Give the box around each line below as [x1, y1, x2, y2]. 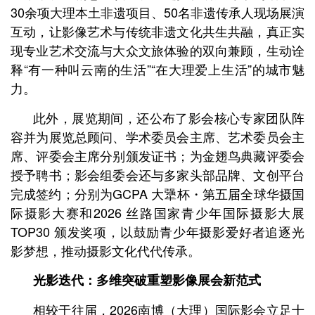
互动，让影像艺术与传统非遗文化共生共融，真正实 [11, 22, 304, 40]
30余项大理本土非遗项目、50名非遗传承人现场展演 [11, 3, 304, 21]
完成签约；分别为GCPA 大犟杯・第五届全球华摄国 [11, 184, 304, 202]
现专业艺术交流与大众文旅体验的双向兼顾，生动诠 [11, 41, 304, 59]
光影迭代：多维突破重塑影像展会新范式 [33, 271, 261, 289]
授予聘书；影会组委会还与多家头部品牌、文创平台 [11, 165, 304, 184]
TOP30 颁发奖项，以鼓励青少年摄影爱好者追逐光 [11, 222, 304, 240]
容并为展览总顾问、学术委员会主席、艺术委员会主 [11, 127, 304, 146]
